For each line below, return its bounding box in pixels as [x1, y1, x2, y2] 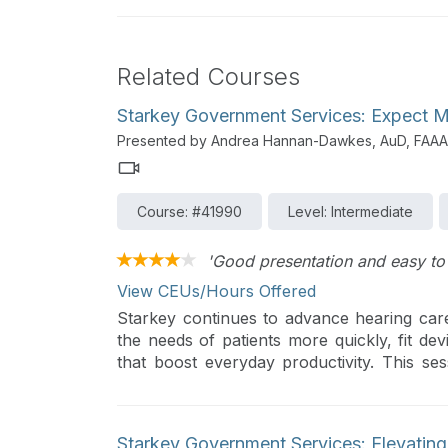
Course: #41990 [137, 203, 242, 220]
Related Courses [117, 62, 300, 91]
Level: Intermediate [288, 203, 413, 220]
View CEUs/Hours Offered [117, 281, 316, 301]
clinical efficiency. [117, 396, 248, 416]
